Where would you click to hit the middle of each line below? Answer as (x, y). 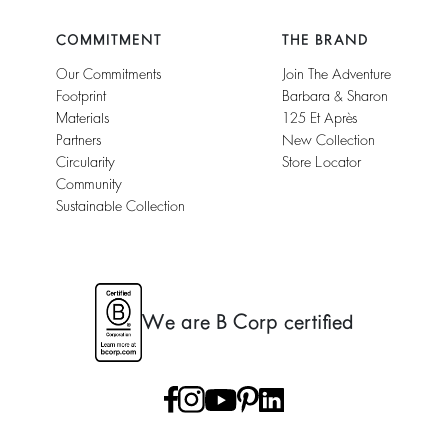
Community (88, 184)
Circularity (85, 162)
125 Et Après (320, 118)
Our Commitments (108, 74)
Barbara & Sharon (335, 96)
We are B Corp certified (247, 322)
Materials (82, 118)
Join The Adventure (337, 74)
